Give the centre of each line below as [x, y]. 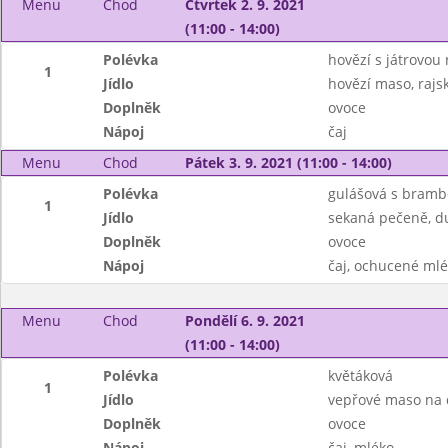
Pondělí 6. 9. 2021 [244, 320]
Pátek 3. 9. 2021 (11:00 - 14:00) [288, 162]
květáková [360, 375]
